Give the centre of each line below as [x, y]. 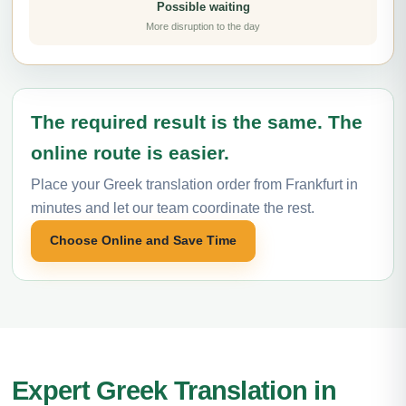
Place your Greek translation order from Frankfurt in [194, 184]
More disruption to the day [203, 26]
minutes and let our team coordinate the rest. [173, 208]
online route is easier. [130, 152]
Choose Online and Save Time [143, 240]
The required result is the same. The [197, 121]
